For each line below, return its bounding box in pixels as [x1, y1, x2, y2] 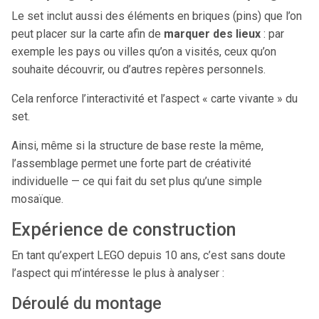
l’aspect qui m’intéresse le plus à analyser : [11, 266, 224, 280]
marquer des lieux [164, 27, 261, 41]
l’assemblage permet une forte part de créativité [11, 157, 251, 170]
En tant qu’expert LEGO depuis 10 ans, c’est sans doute [11, 249, 286, 262]
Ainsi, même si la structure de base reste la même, [11, 139, 263, 152]
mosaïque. [11, 192, 63, 206]
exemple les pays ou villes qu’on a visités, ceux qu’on [11, 45, 276, 58]
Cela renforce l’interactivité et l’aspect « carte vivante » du [11, 92, 298, 105]
